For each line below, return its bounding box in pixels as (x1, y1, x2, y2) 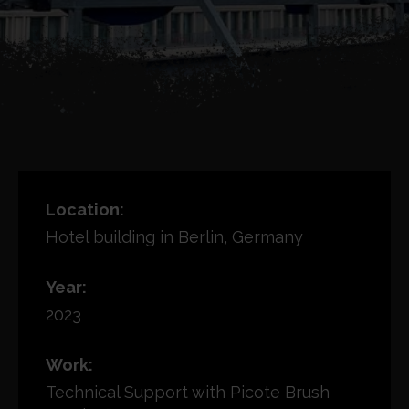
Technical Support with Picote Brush (46, 382, 330, 402)
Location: (46, 199, 124, 219)
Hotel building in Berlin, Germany (46, 226, 303, 246)
